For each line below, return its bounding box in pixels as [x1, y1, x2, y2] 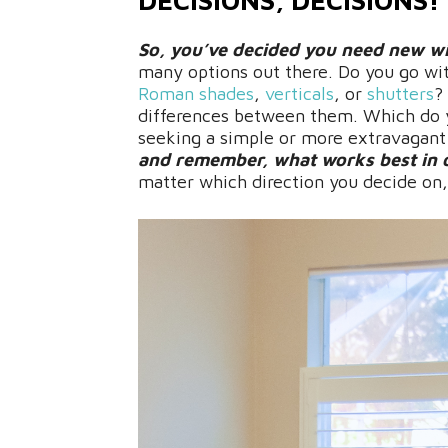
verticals [265, 83, 334, 104]
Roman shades [138, 83, 254, 104]
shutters [367, 83, 434, 104]
